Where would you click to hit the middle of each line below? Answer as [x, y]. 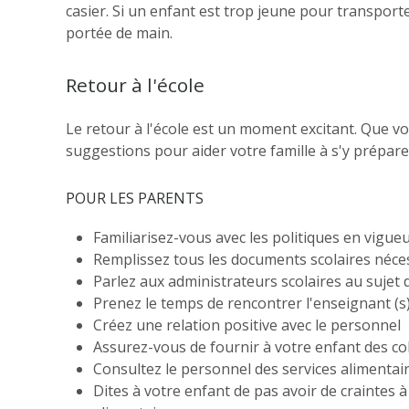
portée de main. [119, 33]
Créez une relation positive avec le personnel [247, 325]
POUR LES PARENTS [135, 199]
